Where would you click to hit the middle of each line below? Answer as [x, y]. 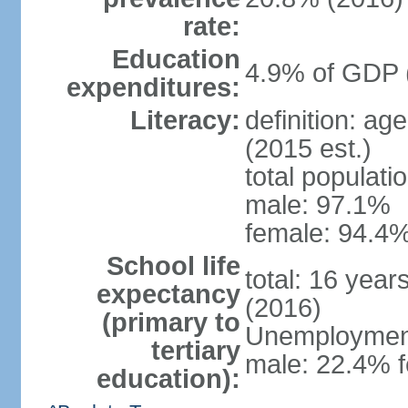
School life [173, 266]
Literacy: [185, 120]
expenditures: [153, 87]
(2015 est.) [308, 148]
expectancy [168, 294]
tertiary [195, 351]
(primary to [171, 322]
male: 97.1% [317, 205]
